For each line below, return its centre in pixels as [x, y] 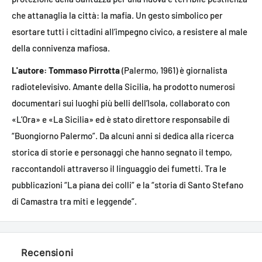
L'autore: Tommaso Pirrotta [66, 70]
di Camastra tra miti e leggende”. [74, 201]
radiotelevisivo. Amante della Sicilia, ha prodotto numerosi [123, 87]
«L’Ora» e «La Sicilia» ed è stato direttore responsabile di [121, 120]
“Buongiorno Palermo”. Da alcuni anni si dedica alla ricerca [123, 136]
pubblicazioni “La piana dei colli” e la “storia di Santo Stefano [127, 185]
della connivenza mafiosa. [61, 48]
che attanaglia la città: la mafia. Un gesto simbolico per [117, 15]
